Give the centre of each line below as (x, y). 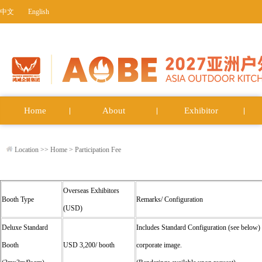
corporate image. (159, 245)
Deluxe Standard (25, 227)
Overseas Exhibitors (91, 191)
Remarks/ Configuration (170, 199)
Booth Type (18, 199)
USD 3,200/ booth (89, 245)
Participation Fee (98, 150)
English (39, 12)
